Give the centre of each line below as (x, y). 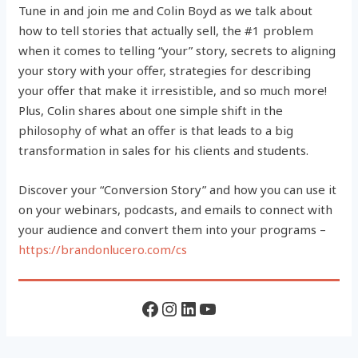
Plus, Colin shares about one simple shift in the (151, 111)
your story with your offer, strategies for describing (165, 71)
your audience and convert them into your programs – (173, 230)
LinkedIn (217, 308)
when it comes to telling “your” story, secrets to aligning (177, 51)
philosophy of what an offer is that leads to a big (156, 131)
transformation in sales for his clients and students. (164, 151)
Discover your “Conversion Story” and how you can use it (178, 190)
